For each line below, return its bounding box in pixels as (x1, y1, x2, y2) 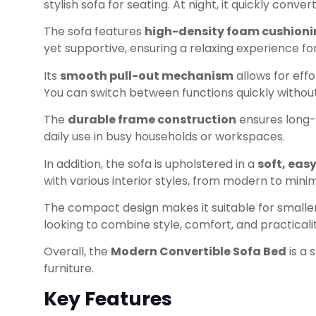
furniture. (44, 260, 94, 277)
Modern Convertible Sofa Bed (111, 243, 286, 260)
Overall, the (44, 243, 111, 260)
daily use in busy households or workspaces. (44, 128, 285, 145)
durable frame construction (68, 111, 236, 128)
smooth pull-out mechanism (60, 67, 233, 84)
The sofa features (44, 23, 145, 40)
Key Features (44, 285, 172, 312)
